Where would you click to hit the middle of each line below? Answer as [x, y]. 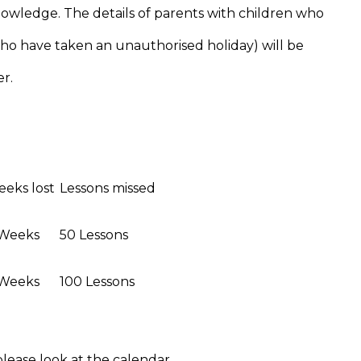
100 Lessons [97, 281]
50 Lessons [94, 234]
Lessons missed [108, 188]
